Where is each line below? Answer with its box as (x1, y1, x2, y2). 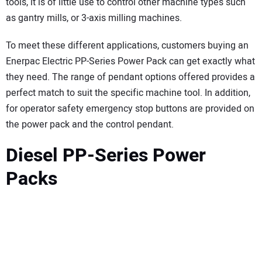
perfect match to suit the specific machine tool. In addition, (6, 85, 250, 100)
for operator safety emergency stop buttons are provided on (6, 101, 254, 116)
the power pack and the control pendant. (6, 117, 174, 132)
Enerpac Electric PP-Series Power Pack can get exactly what (6, 54, 255, 68)
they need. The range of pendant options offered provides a (6, 70, 255, 84)
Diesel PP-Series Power (6, 142, 206, 170)
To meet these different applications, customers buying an (6, 38, 249, 53)
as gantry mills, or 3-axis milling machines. (6, 11, 182, 25)
